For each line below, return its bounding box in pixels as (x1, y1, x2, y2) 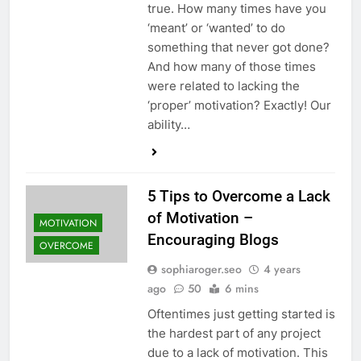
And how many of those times (147, 59, 316, 75)
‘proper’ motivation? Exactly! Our (147, 98, 331, 114)
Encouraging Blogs (147, 230, 279, 250)
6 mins (224, 280, 259, 297)
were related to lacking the (147, 78, 300, 94)
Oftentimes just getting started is (147, 306, 335, 322)
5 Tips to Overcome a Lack (147, 187, 330, 206)
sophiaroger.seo (160, 261, 242, 278)
